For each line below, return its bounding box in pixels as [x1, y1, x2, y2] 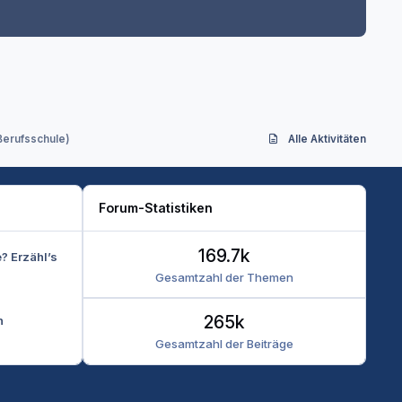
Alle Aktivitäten [288, 133, 366, 146]
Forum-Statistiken [99, 200, 214, 216]
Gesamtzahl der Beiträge [155, 336, 293, 351]
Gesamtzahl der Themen [155, 269, 293, 284]
